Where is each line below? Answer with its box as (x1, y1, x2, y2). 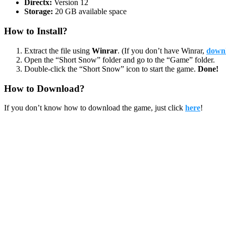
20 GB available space (53, 7, 127, 16)
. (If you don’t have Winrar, (118, 46, 206, 55)
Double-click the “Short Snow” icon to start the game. (24, 64, 198, 73)
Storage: (24, 7, 53, 16)
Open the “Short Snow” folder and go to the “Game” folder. (24, 55, 215, 64)
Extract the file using (24, 46, 92, 55)
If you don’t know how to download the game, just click (4, 103, 185, 112)
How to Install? (4, 26, 68, 37)
